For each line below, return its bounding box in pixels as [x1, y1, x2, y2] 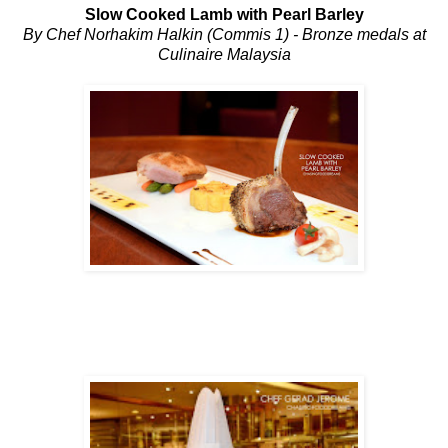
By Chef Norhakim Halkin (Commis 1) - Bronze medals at [22, 25, 426, 43]
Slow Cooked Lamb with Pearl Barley [84, 5, 364, 23]
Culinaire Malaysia [157, 45, 291, 63]
